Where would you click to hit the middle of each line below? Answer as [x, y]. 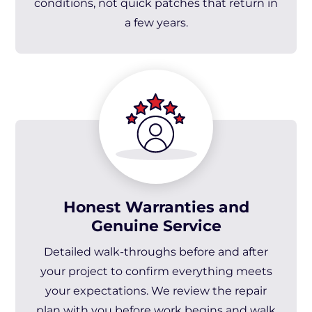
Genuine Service [156, 226]
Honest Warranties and [156, 207]
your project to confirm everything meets [156, 271]
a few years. [156, 23]
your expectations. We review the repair [156, 291]
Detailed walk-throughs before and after [156, 252]
